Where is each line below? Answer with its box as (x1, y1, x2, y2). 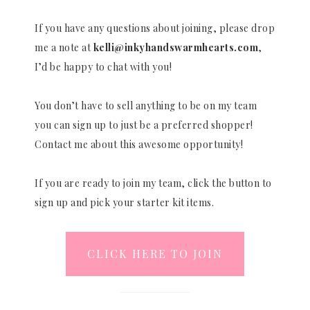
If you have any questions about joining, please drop (35, 21, 275, 35)
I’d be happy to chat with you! (35, 60, 174, 73)
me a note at (35, 40, 93, 54)
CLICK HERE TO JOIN (87, 246, 223, 261)
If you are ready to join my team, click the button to (35, 176, 272, 190)
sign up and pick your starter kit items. (35, 195, 214, 209)
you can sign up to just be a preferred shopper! (35, 118, 253, 131)
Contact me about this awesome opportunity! (35, 137, 243, 151)
